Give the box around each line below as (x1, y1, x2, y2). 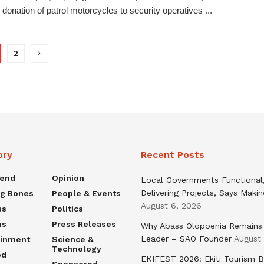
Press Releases (51, 219, 116, 229)
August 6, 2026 (141, 201, 202, 211)
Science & (51, 235, 94, 245)
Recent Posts (141, 149, 204, 161)
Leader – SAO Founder (141, 234, 232, 244)
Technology (51, 244, 101, 254)
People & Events (51, 189, 121, 199)
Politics (51, 204, 83, 214)
